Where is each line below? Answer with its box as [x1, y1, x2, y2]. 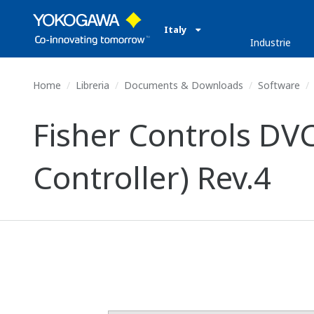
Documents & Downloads [124, 78, 243, 92]
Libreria [76, 78, 109, 92]
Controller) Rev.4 [33, 156, 271, 198]
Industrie [250, 36, 291, 49]
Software [258, 78, 300, 92]
